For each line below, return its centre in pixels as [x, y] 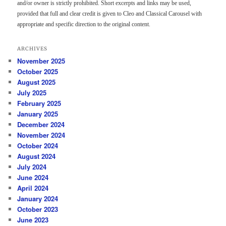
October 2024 [38, 146]
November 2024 [41, 135]
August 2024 [37, 156]
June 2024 [33, 178]
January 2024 [38, 199]
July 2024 [32, 167]
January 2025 [38, 114]
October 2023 [38, 209]
